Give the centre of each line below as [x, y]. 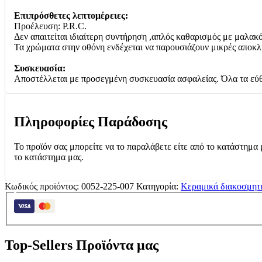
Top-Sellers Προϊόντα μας [82, 245]
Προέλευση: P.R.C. [50, 26]
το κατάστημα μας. [49, 157]
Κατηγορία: [158, 186]
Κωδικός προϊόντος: [43, 186]
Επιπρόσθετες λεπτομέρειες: [71, 15]
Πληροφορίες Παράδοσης [91, 121]
